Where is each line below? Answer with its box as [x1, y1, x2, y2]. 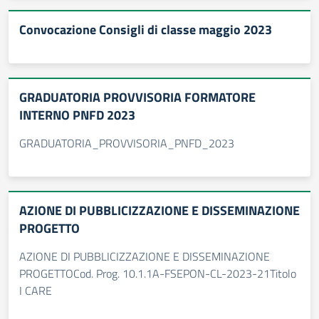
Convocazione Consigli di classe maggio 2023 [19, 20, 272, 39]
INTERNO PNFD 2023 [19, 105, 135, 125]
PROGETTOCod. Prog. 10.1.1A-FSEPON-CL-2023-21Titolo [19, 265, 296, 282]
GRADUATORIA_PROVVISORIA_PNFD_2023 [19, 135, 234, 152]
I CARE [19, 282, 52, 299]
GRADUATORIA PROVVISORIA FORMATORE [19, 88, 256, 107]
